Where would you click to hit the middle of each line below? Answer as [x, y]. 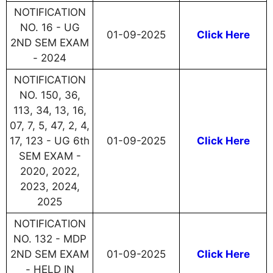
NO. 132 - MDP [50, 239]
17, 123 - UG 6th [50, 141]
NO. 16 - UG [50, 28]
